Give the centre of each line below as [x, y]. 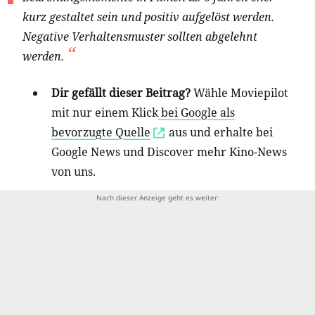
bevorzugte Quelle [101, 133]
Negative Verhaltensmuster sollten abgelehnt [140, 37]
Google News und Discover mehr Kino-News [169, 152]
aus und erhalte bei [219, 133]
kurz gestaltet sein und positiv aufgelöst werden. [148, 17]
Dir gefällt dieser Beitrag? [122, 93]
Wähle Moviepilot [241, 93]
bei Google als [197, 113]
